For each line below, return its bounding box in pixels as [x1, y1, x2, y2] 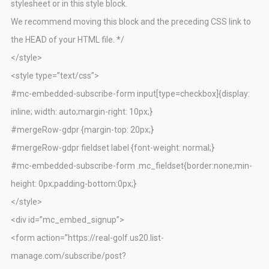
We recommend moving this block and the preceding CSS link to [11, 17, 251, 27]
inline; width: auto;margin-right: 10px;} [11, 107, 153, 117]
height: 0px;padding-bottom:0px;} [11, 179, 136, 189]
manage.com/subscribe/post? [11, 251, 126, 261]
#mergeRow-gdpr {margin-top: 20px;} [11, 125, 154, 135]
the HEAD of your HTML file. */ [11, 35, 124, 45]
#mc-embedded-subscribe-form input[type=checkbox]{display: [11, 89, 250, 99]
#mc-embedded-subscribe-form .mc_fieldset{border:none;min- [11, 161, 252, 171]
